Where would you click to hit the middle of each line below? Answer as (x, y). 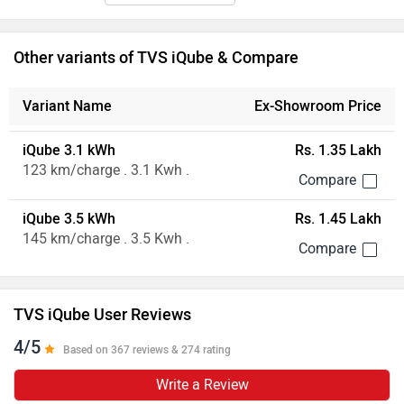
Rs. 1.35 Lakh (338, 150)
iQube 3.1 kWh (69, 150)
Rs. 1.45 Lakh (338, 219)
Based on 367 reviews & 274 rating (147, 350)
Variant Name (67, 106)
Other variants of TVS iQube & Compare (156, 58)
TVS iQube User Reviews (102, 315)
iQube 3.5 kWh (69, 219)
